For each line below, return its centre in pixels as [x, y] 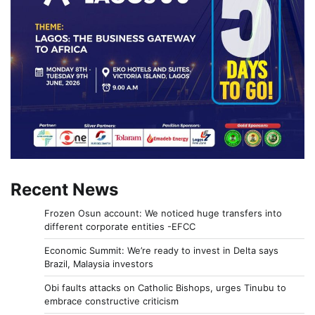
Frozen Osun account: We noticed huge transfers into [163, 213]
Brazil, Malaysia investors [99, 264]
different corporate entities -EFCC [120, 227]
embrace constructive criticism [111, 301]
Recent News [64, 190]
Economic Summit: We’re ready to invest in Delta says [161, 251]
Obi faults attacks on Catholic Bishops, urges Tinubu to [165, 288]
